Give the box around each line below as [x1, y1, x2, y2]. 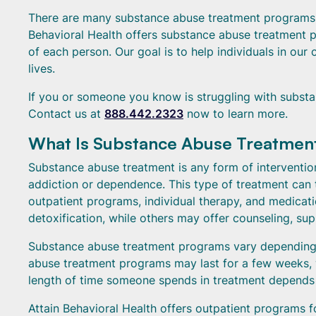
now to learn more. [183, 107, 288, 121]
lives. [28, 61, 55, 75]
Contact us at [28, 107, 104, 121]
